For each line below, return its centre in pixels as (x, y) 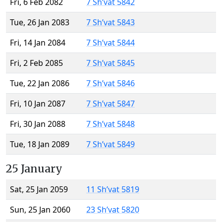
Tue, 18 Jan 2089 (40, 144)
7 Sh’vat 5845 (111, 63)
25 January (34, 169)
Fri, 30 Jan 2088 (38, 124)
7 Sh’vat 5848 (111, 124)
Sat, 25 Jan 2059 (39, 190)
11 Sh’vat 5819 (113, 190)
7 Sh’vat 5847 (111, 104)
